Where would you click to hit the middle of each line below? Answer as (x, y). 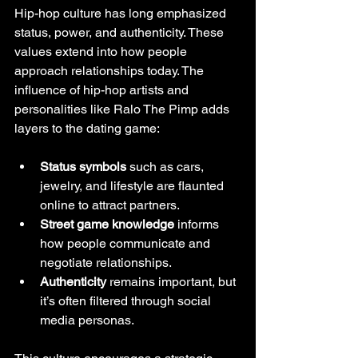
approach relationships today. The (111, 70)
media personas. (87, 320)
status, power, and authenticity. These (121, 32)
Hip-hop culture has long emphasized (122, 13)
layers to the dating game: (87, 128)
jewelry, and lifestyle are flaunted (133, 185)
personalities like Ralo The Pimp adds (123, 109)
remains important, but (173, 281)
